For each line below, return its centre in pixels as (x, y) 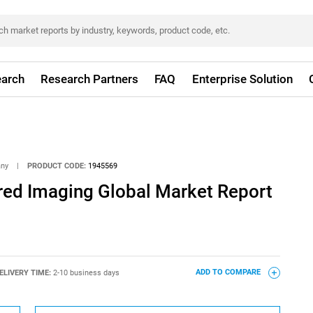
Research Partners (90, 79)
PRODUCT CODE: (57, 166)
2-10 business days (86, 272)
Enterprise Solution (242, 79)
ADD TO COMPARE (229, 272)
